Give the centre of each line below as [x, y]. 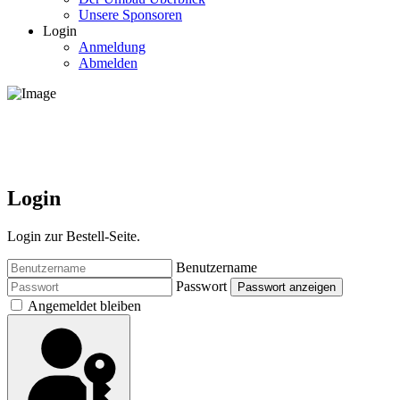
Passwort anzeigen [287, 287]
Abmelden [108, 63]
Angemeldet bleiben [84, 305]
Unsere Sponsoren [130, 15]
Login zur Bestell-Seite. [74, 236]
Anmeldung [112, 47]
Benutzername [217, 267]
